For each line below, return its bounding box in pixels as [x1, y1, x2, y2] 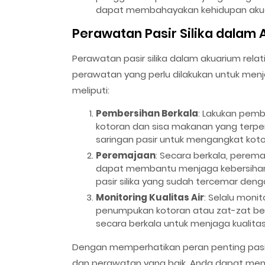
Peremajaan [96, 148, 156, 161]
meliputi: [72, 83, 109, 96]
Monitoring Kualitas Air [96, 190, 204, 203]
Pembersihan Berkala [96, 106, 198, 119]
